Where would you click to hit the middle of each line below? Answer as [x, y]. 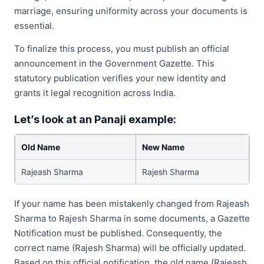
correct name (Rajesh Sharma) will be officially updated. [130, 247]
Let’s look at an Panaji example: [95, 119]
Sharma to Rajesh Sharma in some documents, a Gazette [132, 218]
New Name [163, 147]
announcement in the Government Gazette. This [114, 63]
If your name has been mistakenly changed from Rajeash [132, 203]
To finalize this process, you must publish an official [122, 48]
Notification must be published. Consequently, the [118, 233]
